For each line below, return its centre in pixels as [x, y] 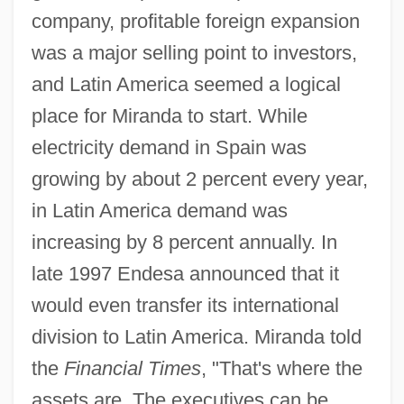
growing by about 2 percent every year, [199, 179]
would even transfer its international [185, 305]
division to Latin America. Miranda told [196, 336]
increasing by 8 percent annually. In [184, 242]
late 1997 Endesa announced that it [185, 273]
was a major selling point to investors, [194, 52]
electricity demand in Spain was [169, 147]
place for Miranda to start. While [169, 115]
